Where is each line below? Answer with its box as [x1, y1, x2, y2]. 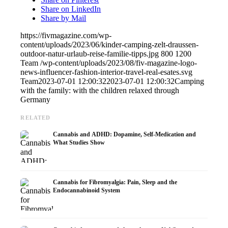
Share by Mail [41, 14, 87, 23]
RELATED [20, 115, 51, 121]
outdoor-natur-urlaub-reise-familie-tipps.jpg [20, 49, 159, 59]
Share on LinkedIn [41, 5, 101, 14]
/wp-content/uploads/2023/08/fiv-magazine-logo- [40, 59, 197, 68]
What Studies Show [53, 139, 105, 147]
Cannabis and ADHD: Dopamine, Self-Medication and [53, 131, 196, 138]
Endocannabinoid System [53, 187, 121, 194]
